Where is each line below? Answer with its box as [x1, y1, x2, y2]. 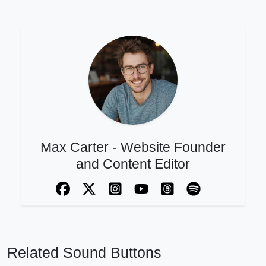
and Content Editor [76, 156, 190, 172]
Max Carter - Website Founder [40, 139, 226, 155]
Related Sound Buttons [7, 244, 161, 261]
